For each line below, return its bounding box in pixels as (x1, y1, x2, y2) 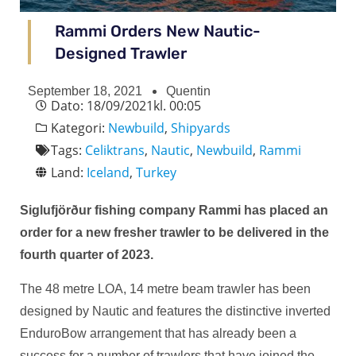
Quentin (166, 84, 211, 99)
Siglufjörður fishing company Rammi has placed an (20, 203, 328, 218)
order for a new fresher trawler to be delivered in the (20, 226, 329, 240)
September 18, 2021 (28, 84, 142, 99)
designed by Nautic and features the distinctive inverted (20, 304, 331, 319)
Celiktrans (85, 141, 145, 160)
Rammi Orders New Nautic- (55, 21, 261, 41)
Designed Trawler (55, 44, 187, 64)
